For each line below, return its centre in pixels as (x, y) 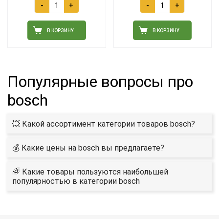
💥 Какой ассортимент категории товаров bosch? (104, 124)
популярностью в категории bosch (76, 181)
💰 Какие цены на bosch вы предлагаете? (88, 148)
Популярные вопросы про (100, 82)
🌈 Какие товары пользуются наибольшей (90, 172)
